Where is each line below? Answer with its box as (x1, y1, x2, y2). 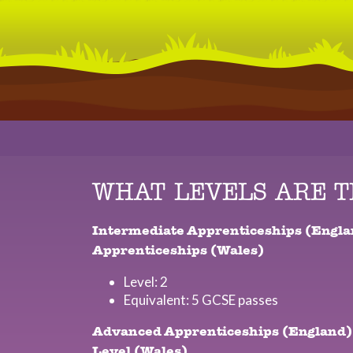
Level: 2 (124, 273, 168, 290)
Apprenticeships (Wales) (92, 244, 264, 258)
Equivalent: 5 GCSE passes (124, 292, 278, 308)
